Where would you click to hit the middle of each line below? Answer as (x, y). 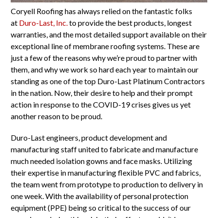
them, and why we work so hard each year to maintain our (105, 70)
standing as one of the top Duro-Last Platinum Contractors (108, 81)
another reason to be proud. (57, 116)
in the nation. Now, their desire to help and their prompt (102, 93)
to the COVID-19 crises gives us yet (132, 105)
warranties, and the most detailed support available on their (109, 35)
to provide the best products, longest (130, 23)
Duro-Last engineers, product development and (89, 138)
